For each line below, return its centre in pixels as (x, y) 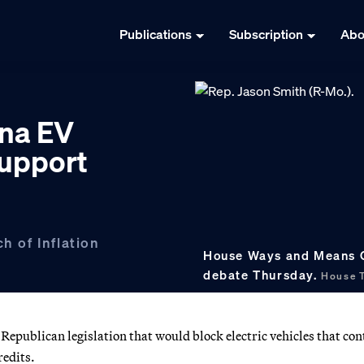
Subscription (266, 35)
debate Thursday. (262, 274)
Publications (156, 35)
